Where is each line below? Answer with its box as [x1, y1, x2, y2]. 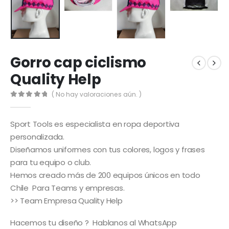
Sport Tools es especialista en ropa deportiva [10, 118, 179, 129]
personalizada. [10, 131, 64, 142]
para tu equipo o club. [10, 156, 91, 168]
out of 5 [15, 100, 55, 107]
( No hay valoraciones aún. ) [52, 90, 142, 99]
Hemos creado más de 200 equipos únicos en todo [10, 169, 200, 180]
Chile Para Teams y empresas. [10, 182, 125, 193]
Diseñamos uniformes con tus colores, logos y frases [10, 144, 205, 155]
